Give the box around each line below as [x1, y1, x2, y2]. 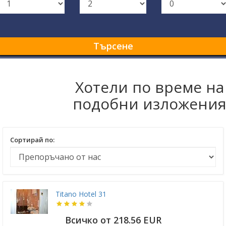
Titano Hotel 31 [55, 189, 106, 199]
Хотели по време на [75, 77, 224, 98]
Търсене [93, 40, 133, 52]
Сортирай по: [10, 135, 54, 145]
